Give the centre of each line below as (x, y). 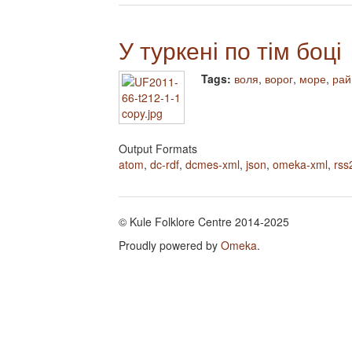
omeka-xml (300, 165)
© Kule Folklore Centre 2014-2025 (204, 222)
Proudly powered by (170, 246)
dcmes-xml (213, 165)
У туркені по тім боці (230, 50)
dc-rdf (165, 165)
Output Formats (158, 149)
